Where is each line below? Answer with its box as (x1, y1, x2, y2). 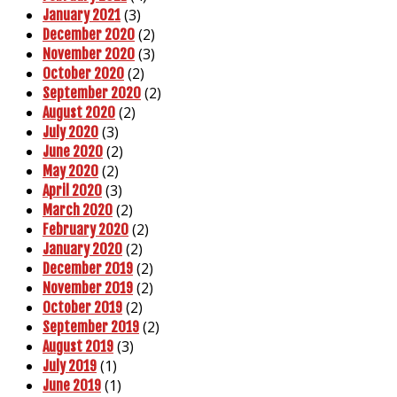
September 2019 (43, 317, 139, 336)
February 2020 (43, 220, 128, 238)
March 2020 (43, 200, 113, 219)
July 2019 (43, 356, 97, 375)
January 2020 (43, 239, 122, 258)
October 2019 (43, 298, 122, 316)
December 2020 (43, 25, 135, 43)
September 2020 (43, 83, 141, 102)
